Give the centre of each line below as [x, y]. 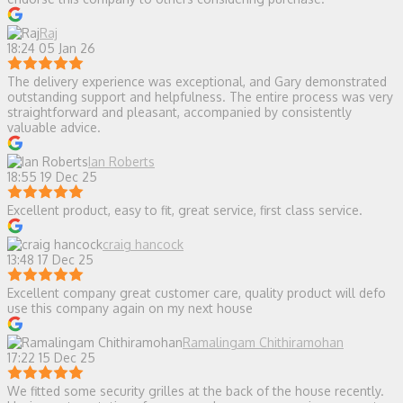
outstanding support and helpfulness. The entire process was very [200, 97]
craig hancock [143, 245]
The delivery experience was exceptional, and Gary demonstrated [197, 82]
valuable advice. [54, 128]
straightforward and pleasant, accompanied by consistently [179, 112]
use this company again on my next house [130, 309]
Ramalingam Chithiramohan [263, 343]
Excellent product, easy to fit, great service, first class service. [185, 210]
